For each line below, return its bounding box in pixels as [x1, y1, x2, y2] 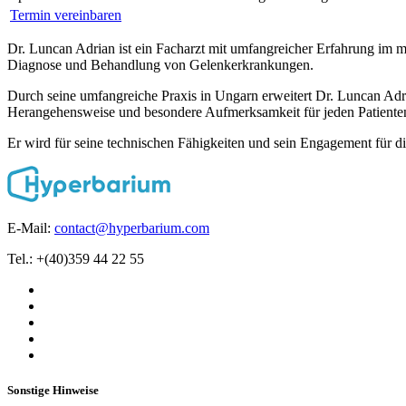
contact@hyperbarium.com [54, 220, 209, 237]
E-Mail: [7, 220, 54, 237]
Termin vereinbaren [10, 7, 121, 24]
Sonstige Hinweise [7, 383, 99, 398]
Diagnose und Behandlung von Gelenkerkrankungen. [7, 57, 314, 73]
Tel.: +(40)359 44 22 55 [7, 251, 144, 267]
